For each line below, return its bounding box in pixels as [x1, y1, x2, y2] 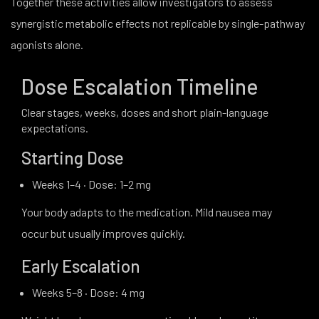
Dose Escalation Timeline [21, 73, 258, 99]
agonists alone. [11, 38, 83, 51]
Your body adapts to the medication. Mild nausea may [21, 205, 272, 219]
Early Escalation [21, 256, 140, 276]
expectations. [21, 121, 88, 135]
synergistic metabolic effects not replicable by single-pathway [11, 16, 305, 30]
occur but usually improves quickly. [21, 226, 185, 240]
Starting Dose [21, 147, 124, 168]
